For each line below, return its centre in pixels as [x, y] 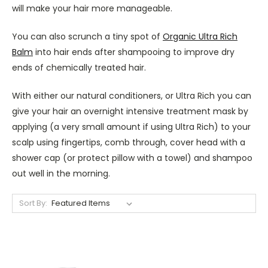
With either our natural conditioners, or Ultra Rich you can [132, 95]
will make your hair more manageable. [92, 8]
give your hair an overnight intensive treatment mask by [130, 111]
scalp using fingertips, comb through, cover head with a [129, 142]
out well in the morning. [61, 173]
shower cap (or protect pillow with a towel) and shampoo [132, 158]
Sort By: [33, 203]
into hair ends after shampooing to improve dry [134, 52]
